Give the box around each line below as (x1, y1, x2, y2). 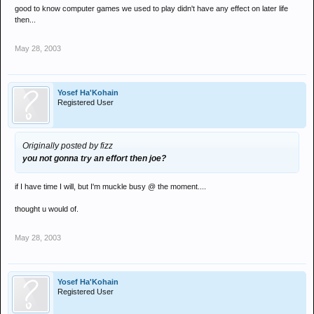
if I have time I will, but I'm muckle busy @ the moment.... (15, 182, 206, 191)
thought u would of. (15, 205, 78, 213)
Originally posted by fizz (22, 141, 113, 151)
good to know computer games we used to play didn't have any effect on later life (15, 4, 288, 13)
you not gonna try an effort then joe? (22, 153, 166, 163)
